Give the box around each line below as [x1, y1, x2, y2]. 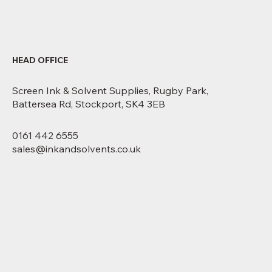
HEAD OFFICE [12, 54, 68, 66]
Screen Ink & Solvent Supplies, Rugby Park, [12, 84, 208, 97]
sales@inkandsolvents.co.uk [12, 142, 141, 155]
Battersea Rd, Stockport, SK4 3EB [12, 97, 165, 110]
